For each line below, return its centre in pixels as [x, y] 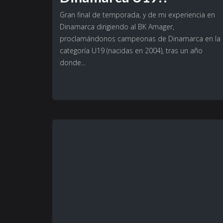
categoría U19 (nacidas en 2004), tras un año [131, 51]
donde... [73, 63]
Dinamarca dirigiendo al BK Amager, [117, 27]
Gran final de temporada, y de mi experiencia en [137, 15]
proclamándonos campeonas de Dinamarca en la [140, 39]
